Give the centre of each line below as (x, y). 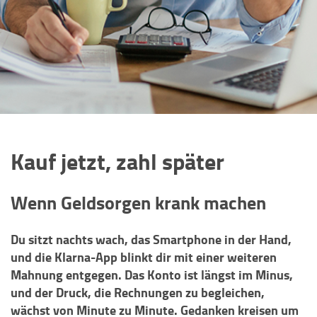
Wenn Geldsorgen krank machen (138, 202)
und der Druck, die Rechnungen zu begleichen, (138, 292)
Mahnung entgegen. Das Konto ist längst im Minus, (152, 275)
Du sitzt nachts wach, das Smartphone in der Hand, (151, 239)
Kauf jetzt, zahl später (117, 161)
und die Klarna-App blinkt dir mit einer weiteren (144, 257)
